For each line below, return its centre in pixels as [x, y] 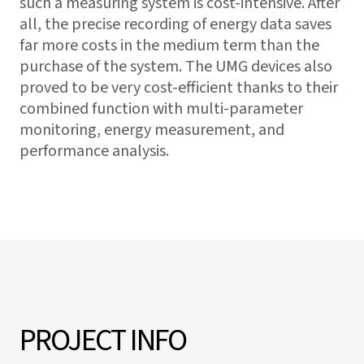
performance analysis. [94, 151]
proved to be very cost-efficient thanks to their [179, 88]
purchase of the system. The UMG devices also [176, 67]
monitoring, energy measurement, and [152, 130]
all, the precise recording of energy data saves [175, 24]
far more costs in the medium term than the [169, 45]
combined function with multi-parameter [161, 109]
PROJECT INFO [103, 340]
